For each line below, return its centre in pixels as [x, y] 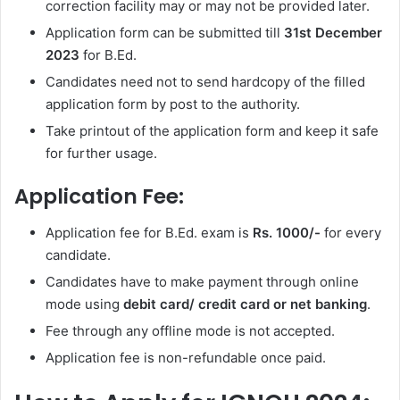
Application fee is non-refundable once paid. [186, 357]
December [349, 33]
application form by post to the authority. [173, 104]
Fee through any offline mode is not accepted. [190, 330]
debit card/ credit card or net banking [245, 304]
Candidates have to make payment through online [202, 281]
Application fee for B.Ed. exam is [149, 232]
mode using [84, 304]
